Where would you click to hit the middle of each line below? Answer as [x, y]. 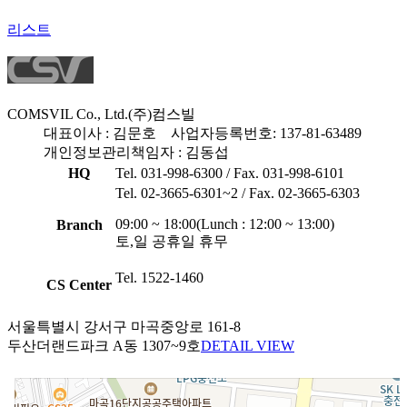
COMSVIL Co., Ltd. [68, 114]
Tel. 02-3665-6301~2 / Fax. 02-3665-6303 [238, 194]
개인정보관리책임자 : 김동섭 [136, 153]
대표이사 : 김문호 [107, 134]
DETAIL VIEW [248, 346]
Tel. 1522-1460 [159, 278]
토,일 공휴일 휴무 [172, 242]
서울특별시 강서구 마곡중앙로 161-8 [124, 327]
